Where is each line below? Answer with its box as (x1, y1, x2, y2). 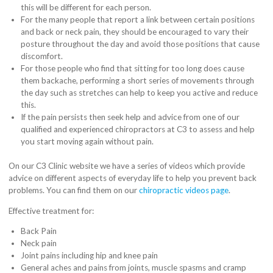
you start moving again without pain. (21, 136, 154, 146)
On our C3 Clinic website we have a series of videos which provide (9, 160, 246, 171)
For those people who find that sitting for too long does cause (21, 63, 245, 73)
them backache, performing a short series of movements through (21, 75, 255, 85)
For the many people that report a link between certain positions (21, 14, 255, 24)
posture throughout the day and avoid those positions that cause (21, 38, 260, 49)
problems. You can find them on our (9, 185, 140, 195)
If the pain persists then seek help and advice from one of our (21, 112, 240, 122)
